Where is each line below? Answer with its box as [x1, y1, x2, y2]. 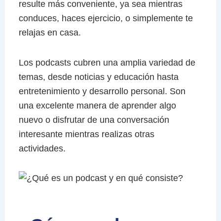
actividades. [18, 143, 66, 153]
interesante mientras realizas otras [18, 129, 154, 139]
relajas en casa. [18, 28, 81, 38]
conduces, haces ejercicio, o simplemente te [18, 13, 193, 24]
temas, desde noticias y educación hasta [18, 72, 179, 82]
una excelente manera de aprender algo [18, 100, 176, 110]
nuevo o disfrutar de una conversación [18, 114, 169, 125]
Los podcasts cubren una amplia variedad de [18, 57, 195, 68]
